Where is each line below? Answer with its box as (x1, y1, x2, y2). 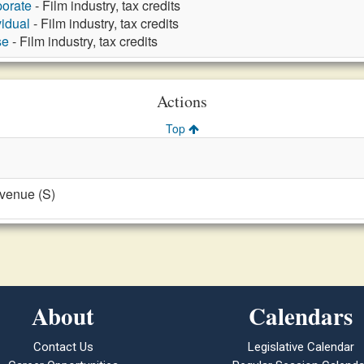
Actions (157, 90, 207, 112)
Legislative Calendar (247, 340, 354, 354)
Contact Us (32, 340, 93, 354)
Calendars (249, 299, 353, 333)
